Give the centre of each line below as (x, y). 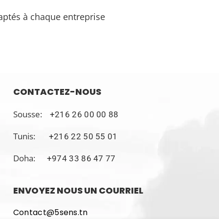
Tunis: (31, 136)
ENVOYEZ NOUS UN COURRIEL (78, 191)
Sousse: (31, 114)
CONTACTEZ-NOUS (57, 92)
